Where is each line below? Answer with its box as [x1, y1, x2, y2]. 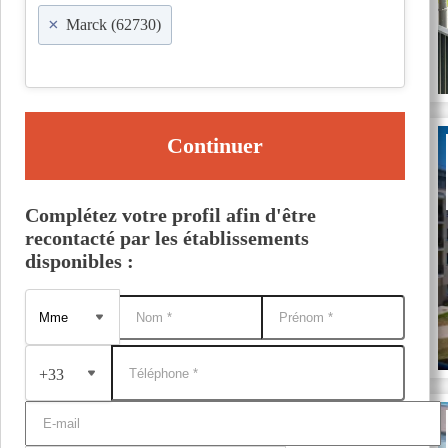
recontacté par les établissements [25, 227, 309, 249]
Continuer [167, 133, 263, 158]
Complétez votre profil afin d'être [25, 204, 316, 226]
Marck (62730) [66, 16, 161, 33]
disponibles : [25, 250, 134, 272]
